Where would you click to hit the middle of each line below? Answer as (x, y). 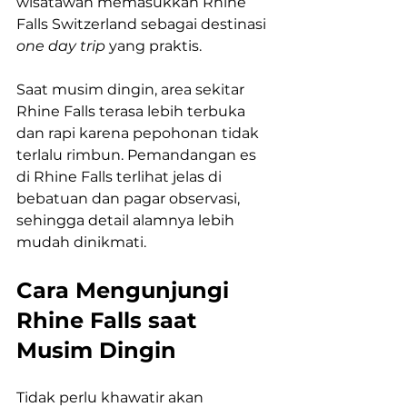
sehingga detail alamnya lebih (127, 221)
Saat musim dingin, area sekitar (132, 90)
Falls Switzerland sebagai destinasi (143, 25)
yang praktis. (154, 46)
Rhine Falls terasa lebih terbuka (133, 112)
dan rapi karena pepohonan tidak (139, 134)
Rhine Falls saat (109, 321)
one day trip (61, 46)
